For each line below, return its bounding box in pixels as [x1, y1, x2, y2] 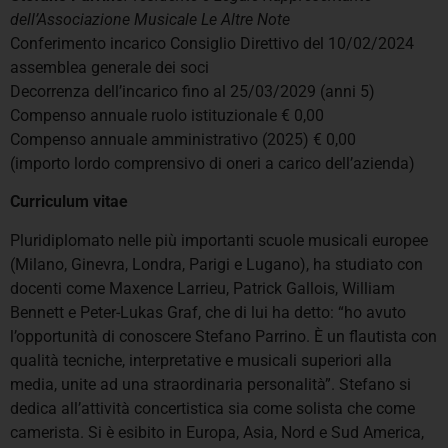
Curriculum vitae [10, 192, 128, 212]
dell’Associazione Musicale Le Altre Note [10, 9, 290, 29]
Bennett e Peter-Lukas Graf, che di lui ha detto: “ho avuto [10, 302, 406, 322]
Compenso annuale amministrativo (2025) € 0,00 [10, 129, 356, 149]
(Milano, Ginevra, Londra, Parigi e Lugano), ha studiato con [10, 254, 423, 274]
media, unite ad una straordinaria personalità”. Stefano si [10, 374, 411, 394]
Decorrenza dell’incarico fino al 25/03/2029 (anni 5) [10, 81, 375, 101]
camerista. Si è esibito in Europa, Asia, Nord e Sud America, [10, 422, 424, 442]
